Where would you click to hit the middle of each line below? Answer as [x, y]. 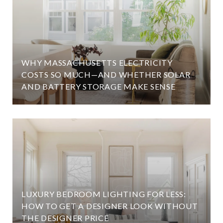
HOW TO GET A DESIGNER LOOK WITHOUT [110, 206]
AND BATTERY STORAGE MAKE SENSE [99, 86]
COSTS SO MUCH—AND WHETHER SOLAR [106, 74]
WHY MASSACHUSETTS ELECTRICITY [97, 62]
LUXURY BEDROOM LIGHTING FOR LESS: [104, 194]
